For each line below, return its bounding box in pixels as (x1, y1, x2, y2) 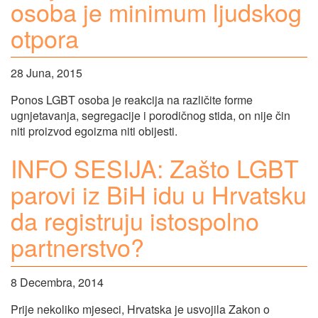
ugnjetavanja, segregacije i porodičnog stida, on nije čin (11, 107, 290, 124)
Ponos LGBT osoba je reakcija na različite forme (11, 92, 253, 109)
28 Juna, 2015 (11, 65, 82, 82)
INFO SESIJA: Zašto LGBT (11, 150, 299, 186)
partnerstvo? (11, 229, 144, 265)
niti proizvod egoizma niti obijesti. (11, 123, 177, 140)
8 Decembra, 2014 (11, 273, 104, 290)
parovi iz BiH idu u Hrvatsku (11, 177, 307, 212)
